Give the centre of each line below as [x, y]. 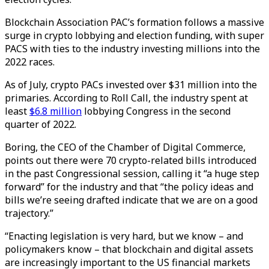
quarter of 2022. [41, 124]
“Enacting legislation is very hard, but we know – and [124, 236]
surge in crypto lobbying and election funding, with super [134, 35]
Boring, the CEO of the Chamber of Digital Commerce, [125, 147]
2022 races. [30, 62]
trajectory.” [29, 213]
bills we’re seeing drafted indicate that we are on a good [131, 200]
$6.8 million [56, 111]
